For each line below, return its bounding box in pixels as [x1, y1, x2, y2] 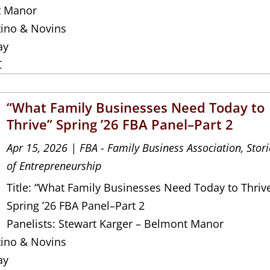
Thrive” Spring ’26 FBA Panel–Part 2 [7, 115, 234, 133]
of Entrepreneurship [7, 158, 102, 173]
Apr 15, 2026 [7, 140, 68, 155]
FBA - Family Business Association [80, 140, 242, 155]
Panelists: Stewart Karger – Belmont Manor [7, 216, 224, 231]
